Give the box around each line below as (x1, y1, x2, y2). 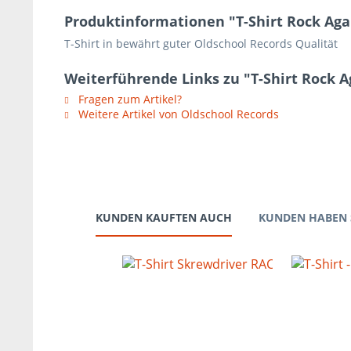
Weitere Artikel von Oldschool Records (75, 107, 279, 121)
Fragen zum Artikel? (75, 92, 182, 107)
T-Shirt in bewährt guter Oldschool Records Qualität (64, 36, 338, 51)
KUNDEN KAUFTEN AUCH (96, 210, 232, 225)
